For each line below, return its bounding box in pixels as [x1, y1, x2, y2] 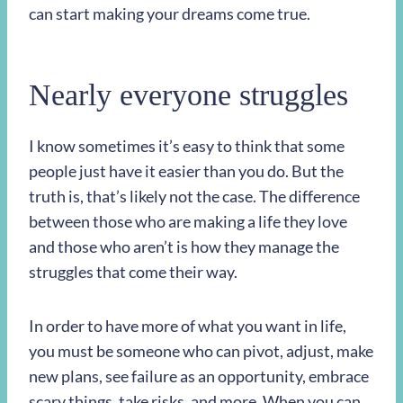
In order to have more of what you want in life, [29, 316, 346, 336]
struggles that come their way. [29, 262, 237, 282]
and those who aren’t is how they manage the [29, 237, 339, 257]
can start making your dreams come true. [29, 4, 310, 24]
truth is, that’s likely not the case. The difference [29, 186, 360, 207]
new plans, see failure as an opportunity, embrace [29, 366, 369, 387]
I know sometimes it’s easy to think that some [29, 136, 345, 157]
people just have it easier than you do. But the [29, 161, 344, 182]
